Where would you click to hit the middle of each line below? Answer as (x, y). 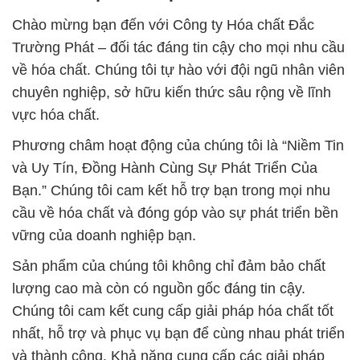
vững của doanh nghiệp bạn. (104, 236)
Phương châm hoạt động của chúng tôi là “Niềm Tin (178, 146)
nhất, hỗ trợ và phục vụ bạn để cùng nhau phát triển (178, 334)
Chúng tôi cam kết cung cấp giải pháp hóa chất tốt (173, 311)
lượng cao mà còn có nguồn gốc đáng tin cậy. (159, 289)
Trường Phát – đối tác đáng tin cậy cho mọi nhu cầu (178, 48)
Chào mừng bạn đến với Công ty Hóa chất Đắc (163, 25)
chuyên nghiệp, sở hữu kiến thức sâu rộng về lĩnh (172, 93)
